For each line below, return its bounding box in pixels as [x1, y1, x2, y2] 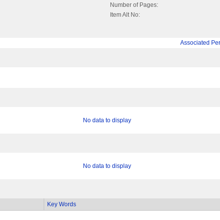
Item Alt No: [110, 11, 140, 19]
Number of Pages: [110, 1, 158, 9]
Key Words [47, 201, 76, 208]
